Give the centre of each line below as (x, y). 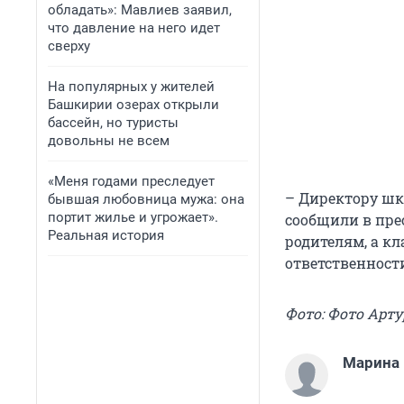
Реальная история (106, 235)
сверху (69, 46)
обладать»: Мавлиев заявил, (140, 10)
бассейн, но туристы (113, 123)
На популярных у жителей (131, 87)
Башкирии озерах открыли (133, 105)
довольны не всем (109, 141)
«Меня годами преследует (131, 181)
